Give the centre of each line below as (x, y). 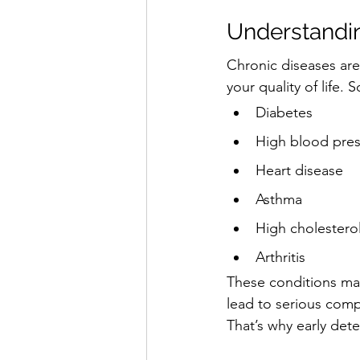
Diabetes (284, 112)
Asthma (279, 199)
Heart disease (299, 170)
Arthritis (280, 257)
